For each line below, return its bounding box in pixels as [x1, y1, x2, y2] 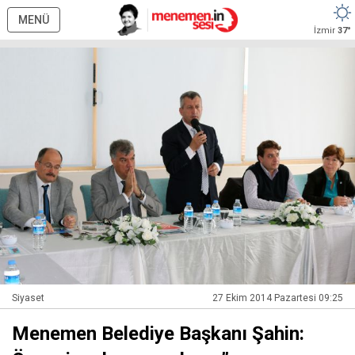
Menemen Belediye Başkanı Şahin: [12, 322, 304, 345]
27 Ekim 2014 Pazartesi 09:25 [212, 292, 343, 303]
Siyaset [12, 292, 44, 303]
